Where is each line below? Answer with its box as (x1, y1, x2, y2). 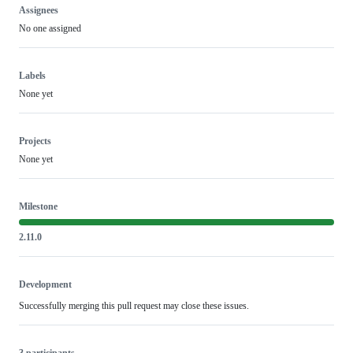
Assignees (19, 4, 58, 16)
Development (19, 278, 72, 290)
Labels (19, 69, 46, 81)
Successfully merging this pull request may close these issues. (19, 299, 249, 311)
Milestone (19, 200, 58, 212)
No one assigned (19, 22, 81, 34)
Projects (19, 135, 51, 147)
